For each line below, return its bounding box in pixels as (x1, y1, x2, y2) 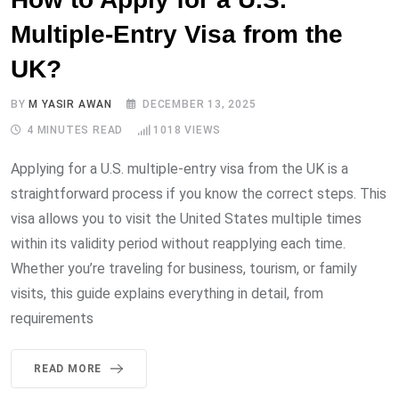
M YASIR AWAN (28, 97, 113, 110)
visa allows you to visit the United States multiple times (11, 209, 362, 227)
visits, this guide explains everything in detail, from (11, 284, 323, 302)
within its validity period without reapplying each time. (11, 234, 346, 252)
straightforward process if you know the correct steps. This (11, 184, 387, 202)
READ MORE (34, 362, 102, 375)
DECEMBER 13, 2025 (142, 97, 256, 110)
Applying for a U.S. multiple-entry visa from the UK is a (11, 159, 348, 177)
